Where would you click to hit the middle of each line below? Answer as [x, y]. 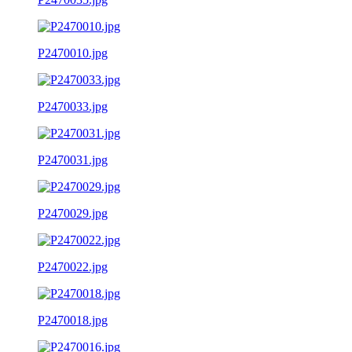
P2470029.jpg [73, 213]
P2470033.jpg [73, 106]
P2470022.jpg [73, 266]
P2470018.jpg [73, 320]
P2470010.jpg [73, 53]
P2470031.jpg [73, 159]
